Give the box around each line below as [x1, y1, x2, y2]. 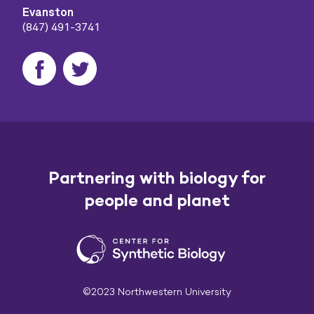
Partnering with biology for [48, 168, 266, 188]
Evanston [22, 7, 74, 18]
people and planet [84, 190, 230, 210]
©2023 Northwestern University [83, 285, 231, 298]
